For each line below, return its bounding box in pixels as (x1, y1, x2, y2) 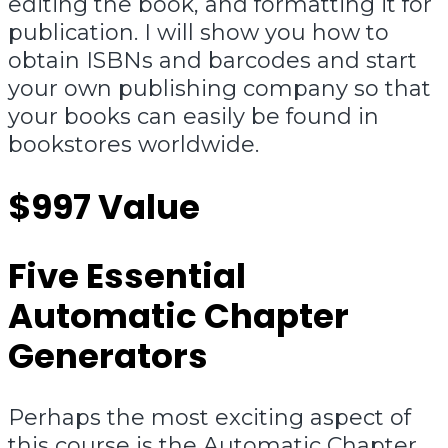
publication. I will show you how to (8, 19, 389, 47)
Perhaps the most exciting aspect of (8, 403, 411, 431)
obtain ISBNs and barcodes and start (8, 47, 417, 75)
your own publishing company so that (8, 75, 431, 103)
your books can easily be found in (8, 103, 379, 131)
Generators (8, 331, 208, 380)
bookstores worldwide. (8, 131, 259, 159)
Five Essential (8, 251, 246, 300)
